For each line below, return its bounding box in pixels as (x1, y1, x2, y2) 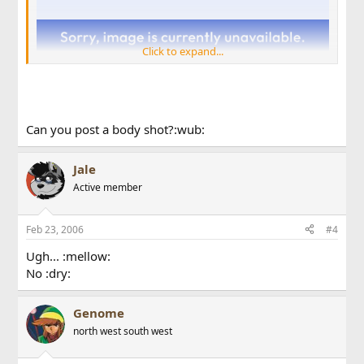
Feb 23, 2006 (26, 222, 84, 236)
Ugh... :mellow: (26, 247, 111, 264)
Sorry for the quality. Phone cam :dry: (37, 207, 216, 223)
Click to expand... (142, 43, 223, 58)
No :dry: (26, 264, 71, 281)
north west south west (73, 323, 173, 338)
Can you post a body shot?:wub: (26, 121, 206, 138)
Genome (73, 304, 125, 321)
